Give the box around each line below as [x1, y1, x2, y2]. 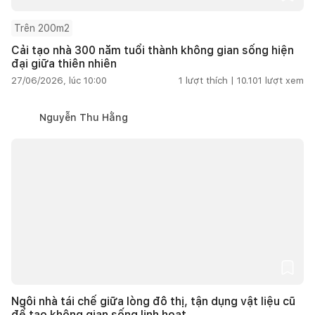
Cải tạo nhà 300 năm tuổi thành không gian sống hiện [11, 43, 294, 57]
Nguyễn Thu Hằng [39, 111, 128, 123]
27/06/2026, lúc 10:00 [11, 75, 107, 86]
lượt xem [265, 75, 304, 86]
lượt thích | [186, 75, 234, 86]
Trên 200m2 [14, 22, 70, 34]
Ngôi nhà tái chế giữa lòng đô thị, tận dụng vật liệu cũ [11, 294, 295, 308]
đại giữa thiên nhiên [11, 56, 117, 70]
